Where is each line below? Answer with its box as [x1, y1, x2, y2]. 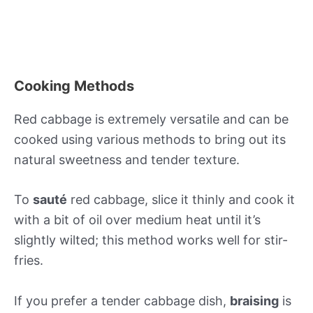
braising [230, 293, 279, 309]
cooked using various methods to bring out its [14, 131, 286, 147]
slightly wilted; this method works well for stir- [14, 233, 288, 248]
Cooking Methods [14, 77, 134, 94]
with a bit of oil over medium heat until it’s [14, 212, 261, 228]
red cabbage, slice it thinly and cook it [67, 192, 295, 208]
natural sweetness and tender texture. [14, 152, 240, 167]
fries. [14, 253, 43, 268]
